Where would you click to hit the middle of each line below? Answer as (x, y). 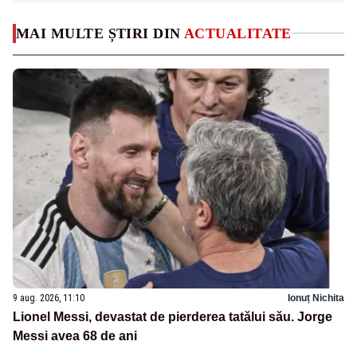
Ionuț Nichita (316, 298)
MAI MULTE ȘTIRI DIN (100, 33)
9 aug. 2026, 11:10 (49, 298)
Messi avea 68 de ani (75, 336)
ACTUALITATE (238, 33)
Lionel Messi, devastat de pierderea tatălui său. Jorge (173, 317)
